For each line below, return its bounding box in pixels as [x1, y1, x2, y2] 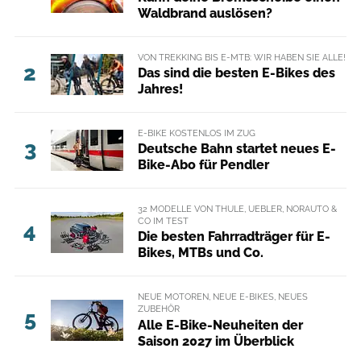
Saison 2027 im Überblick [137, 333, 294, 349]
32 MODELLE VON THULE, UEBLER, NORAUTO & [137, 203, 337, 214]
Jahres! [137, 81, 183, 97]
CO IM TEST [137, 215, 189, 226]
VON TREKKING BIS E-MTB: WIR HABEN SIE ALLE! [137, 51, 346, 63]
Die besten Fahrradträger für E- [137, 229, 330, 245]
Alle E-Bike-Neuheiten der [137, 317, 303, 333]
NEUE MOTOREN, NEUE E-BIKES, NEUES [137, 291, 308, 303]
